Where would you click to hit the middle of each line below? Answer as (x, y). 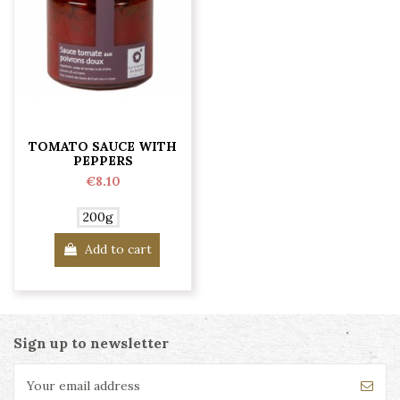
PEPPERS (103, 161)
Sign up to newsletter (91, 343)
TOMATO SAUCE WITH (103, 147)
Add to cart (119, 250)
